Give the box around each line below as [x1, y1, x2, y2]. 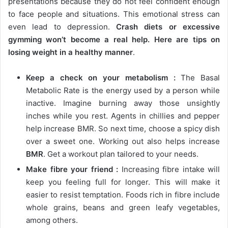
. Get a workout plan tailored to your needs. [43, 149, 198, 159]
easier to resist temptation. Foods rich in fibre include [26, 189, 220, 199]
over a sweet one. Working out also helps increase [26, 136, 220, 146]
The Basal [175, 72, 220, 82]
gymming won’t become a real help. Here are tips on [8, 34, 220, 44]
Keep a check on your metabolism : [26, 72, 176, 82]
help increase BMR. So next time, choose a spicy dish [26, 123, 220, 133]
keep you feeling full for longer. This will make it [26, 177, 220, 187]
